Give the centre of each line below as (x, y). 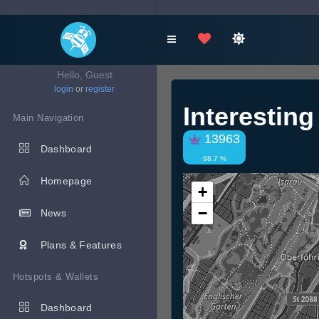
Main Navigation (48, 118)
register (100, 89)
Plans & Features (81, 245)
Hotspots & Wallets (56, 277)
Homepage (66, 181)
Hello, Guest (84, 75)
